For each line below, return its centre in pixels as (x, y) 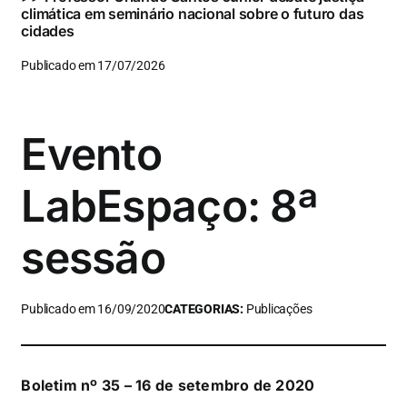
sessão (93, 257)
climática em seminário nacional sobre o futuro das (193, 13)
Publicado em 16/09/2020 (93, 309)
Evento (91, 154)
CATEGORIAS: (205, 309)
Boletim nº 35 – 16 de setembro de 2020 (168, 385)
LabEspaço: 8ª (169, 205)
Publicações (279, 309)
